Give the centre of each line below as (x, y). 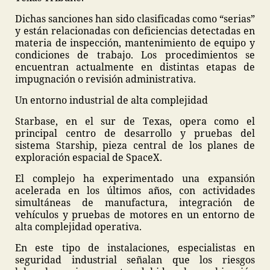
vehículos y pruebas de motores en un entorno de (135, 215)
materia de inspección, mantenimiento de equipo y (135, 43)
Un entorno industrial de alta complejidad (111, 100)
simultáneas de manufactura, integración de (135, 202)
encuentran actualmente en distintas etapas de (135, 67)
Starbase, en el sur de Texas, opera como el (135, 121)
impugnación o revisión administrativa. (105, 79)
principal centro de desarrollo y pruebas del (135, 133)
